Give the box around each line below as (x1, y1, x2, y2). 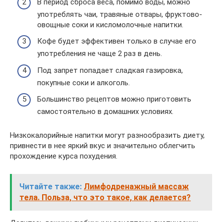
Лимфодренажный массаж (84, 182, 189, 192)
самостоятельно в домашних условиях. (37, 107, 173, 116)
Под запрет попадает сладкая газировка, (37, 65, 183, 75)
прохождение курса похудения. (10, 152, 117, 161)
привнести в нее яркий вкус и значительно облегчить (10, 141, 195, 151)
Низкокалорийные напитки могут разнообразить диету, (10, 131, 205, 140)
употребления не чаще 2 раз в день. (37, 49, 162, 58)
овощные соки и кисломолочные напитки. (37, 20, 183, 29)
